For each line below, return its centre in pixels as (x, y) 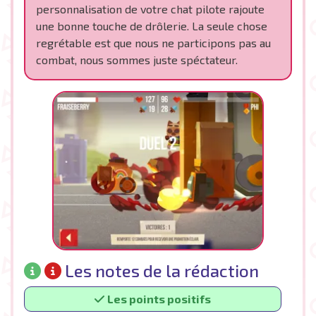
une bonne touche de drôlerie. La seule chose (152, 26)
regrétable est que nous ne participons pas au (153, 43)
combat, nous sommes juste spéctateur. (137, 60)
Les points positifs (159, 299)
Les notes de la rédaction (160, 271)
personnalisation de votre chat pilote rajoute (150, 9)
